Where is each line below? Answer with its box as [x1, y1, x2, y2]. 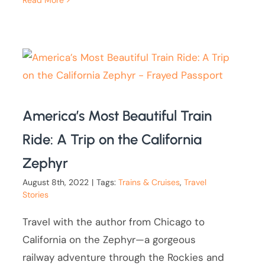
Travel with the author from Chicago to [22, 215, 205, 229]
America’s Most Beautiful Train [22, 107, 212, 125]
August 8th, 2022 [22, 177, 89, 188]
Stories [22, 189, 49, 201]
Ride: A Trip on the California [22, 131, 202, 148]
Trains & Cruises [118, 177, 180, 188]
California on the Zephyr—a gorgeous [22, 233, 196, 247]
